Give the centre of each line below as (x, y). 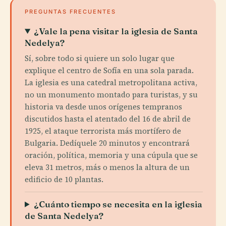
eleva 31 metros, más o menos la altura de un (107, 167)
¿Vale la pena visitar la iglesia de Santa (116, 31)
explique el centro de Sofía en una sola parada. (109, 70)
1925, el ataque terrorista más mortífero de (103, 131)
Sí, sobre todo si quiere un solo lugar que (100, 58)
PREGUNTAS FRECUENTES (70, 11)
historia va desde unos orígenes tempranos (103, 106)
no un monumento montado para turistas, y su (111, 94)
